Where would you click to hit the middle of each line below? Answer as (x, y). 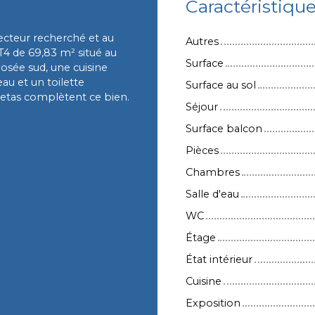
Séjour (202, 107)
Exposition (213, 303)
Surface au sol (221, 85)
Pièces (202, 150)
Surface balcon (224, 128)
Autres (202, 41)
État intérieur (219, 259)
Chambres (213, 172)
